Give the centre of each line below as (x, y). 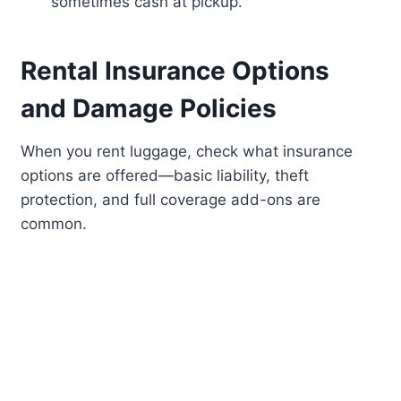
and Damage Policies (149, 109)
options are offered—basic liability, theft (165, 176)
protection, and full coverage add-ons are (171, 200)
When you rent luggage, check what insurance (187, 152)
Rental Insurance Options (175, 71)
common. (54, 224)
